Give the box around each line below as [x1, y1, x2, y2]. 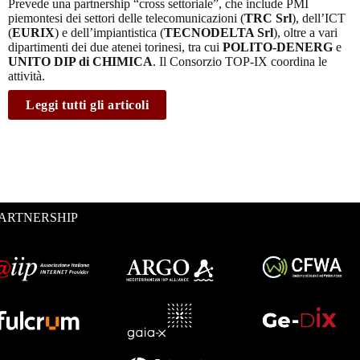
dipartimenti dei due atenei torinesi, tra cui [8, 39, 223, 54]
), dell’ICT [292, 10, 346, 25]
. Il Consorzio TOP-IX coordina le [153, 54, 327, 68]
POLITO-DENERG [223, 39, 333, 54]
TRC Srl [244, 10, 292, 25]
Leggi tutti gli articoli [26, 97, 149, 112]
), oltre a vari [273, 25, 337, 39]
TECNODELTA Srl [164, 25, 273, 39]
